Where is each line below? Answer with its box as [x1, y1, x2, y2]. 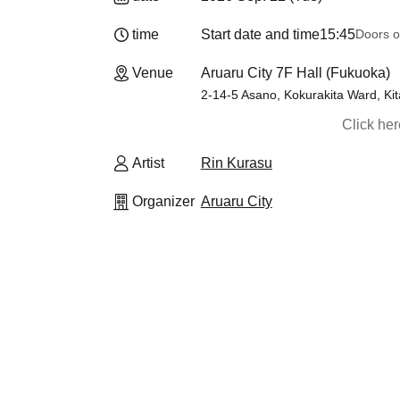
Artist [132, 155, 164, 171]
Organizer [132, 194, 195, 209]
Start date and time [200, 27, 320, 42]
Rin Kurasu [200, 155, 272, 171]
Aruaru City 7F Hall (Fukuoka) [200, 65, 390, 80]
